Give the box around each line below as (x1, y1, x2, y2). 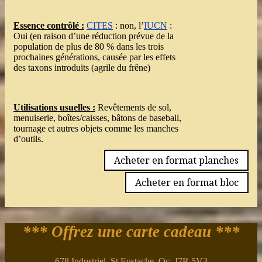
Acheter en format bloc (135, 176, 239, 189)
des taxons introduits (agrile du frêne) (13, 63, 150, 73)
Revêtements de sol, (95, 102, 171, 113)
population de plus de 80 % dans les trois (13, 42, 164, 52)
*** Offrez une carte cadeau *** (22, 222, 240, 240)
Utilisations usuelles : (13, 102, 95, 113)
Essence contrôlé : (13, 20, 84, 31)
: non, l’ (113, 20, 144, 31)
